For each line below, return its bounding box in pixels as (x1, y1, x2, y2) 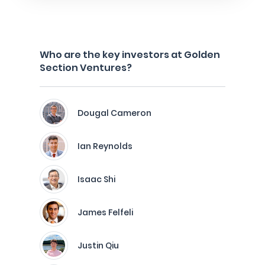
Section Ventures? (40, 61, 132, 75)
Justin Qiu (77, 240, 119, 251)
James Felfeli (77, 206, 133, 218)
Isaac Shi (77, 173, 115, 185)
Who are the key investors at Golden (40, 48, 220, 62)
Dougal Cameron (77, 107, 151, 119)
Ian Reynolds (77, 140, 132, 152)
